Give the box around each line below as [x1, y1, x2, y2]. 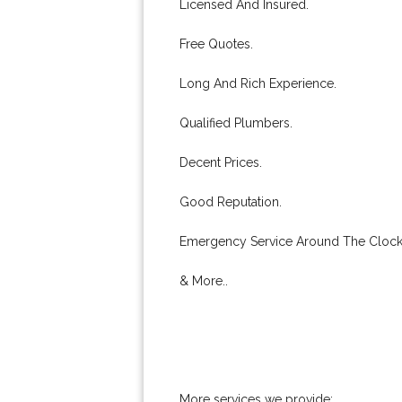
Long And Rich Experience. [179, 76, 336, 91]
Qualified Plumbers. [179, 116, 293, 130]
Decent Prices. [179, 155, 262, 170]
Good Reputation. [179, 195, 282, 209]
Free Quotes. [179, 37, 253, 51]
